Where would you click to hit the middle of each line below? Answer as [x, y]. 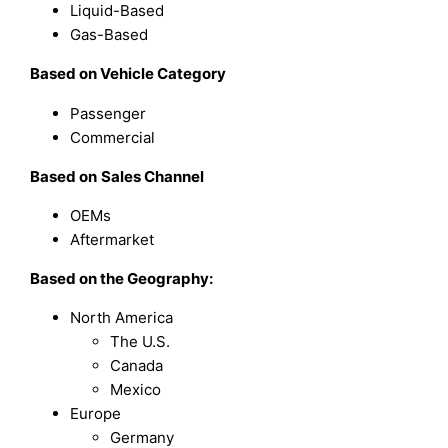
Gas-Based [109, 35]
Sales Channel [153, 176]
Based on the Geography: [122, 278]
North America [122, 317]
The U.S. [140, 341]
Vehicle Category [163, 74]
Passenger [108, 113]
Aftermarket [112, 239]
